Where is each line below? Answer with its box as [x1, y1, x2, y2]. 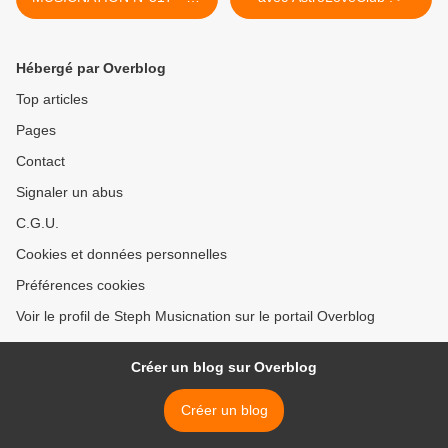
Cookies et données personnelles [16, 246, 227, 263]
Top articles [16, 91, 88, 108]
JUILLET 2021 [71, 8, 163, 25]
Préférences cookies [16, 277, 145, 294]
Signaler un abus [16, 184, 123, 201]
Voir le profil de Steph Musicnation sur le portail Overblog [16, 308, 375, 325]
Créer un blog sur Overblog [131, 359, 317, 376]
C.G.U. [16, 215, 59, 232]
